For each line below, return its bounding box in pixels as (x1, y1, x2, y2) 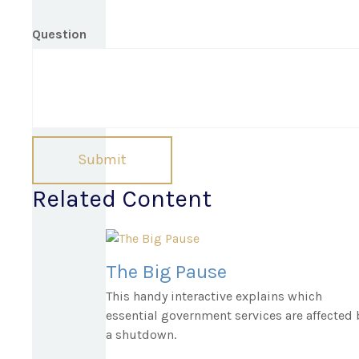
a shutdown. (106, 326, 176, 342)
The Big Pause (106, 260, 227, 283)
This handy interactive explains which (106, 288, 322, 304)
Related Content (32, 184, 212, 213)
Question (32, 26, 87, 42)
